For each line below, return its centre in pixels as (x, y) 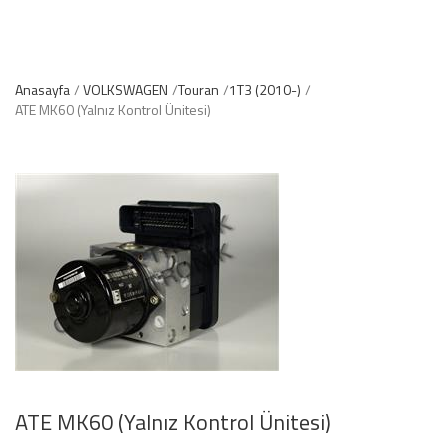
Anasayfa (42, 89)
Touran (198, 89)
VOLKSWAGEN (125, 89)
